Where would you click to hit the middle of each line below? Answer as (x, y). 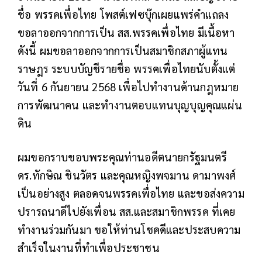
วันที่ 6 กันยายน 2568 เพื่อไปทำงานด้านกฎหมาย (128, 87)
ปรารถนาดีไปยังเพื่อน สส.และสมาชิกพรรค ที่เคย (127, 211)
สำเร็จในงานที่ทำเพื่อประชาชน (89, 248)
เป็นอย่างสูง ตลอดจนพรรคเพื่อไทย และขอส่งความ (131, 193)
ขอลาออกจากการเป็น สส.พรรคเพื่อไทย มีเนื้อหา (126, 32)
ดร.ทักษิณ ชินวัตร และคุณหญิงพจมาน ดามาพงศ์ (127, 175)
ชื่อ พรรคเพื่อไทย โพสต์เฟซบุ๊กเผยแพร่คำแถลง (123, 14)
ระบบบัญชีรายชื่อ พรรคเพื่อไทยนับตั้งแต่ (144, 69)
